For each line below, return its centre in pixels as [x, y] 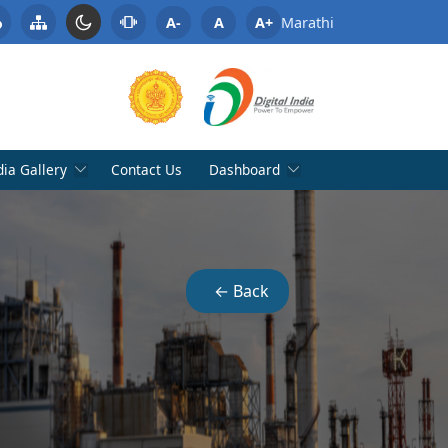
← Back [241, 291]
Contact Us [147, 170]
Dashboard [245, 170]
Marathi [307, 22]
